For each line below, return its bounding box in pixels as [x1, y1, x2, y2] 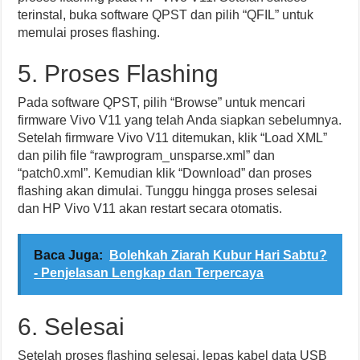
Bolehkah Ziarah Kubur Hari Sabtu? [109, 248, 328, 262]
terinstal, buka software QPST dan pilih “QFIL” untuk [18, 8, 314, 22]
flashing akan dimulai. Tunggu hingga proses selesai [18, 184, 318, 198]
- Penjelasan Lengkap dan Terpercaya [34, 266, 264, 280]
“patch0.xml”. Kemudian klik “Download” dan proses [18, 166, 313, 180]
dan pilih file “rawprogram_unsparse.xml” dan [18, 149, 276, 162]
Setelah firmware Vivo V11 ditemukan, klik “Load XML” [18, 131, 328, 145]
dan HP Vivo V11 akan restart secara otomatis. [18, 202, 283, 215]
